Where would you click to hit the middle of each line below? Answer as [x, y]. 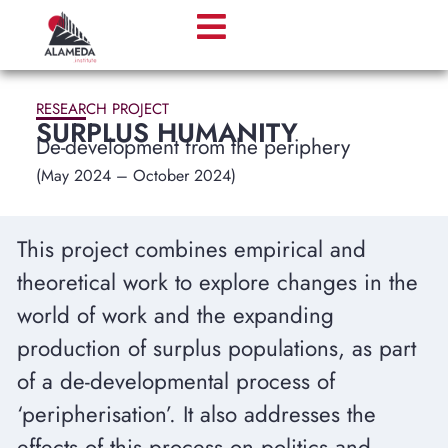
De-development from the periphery [192, 146]
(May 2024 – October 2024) [135, 175]
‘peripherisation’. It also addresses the [196, 413]
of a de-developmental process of [175, 380]
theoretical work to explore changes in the [217, 281]
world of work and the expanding [175, 314]
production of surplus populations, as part [216, 347]
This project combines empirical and [191, 248]
